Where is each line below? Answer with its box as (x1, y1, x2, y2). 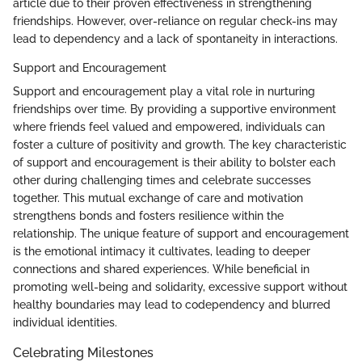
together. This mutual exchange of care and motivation (13, 191, 303, 204)
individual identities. (13, 315, 117, 329)
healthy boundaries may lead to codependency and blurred (13, 297, 330, 311)
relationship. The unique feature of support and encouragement (13, 226, 349, 240)
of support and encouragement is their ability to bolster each (13, 155, 335, 169)
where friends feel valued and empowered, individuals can (13, 120, 325, 133)
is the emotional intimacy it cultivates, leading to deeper (13, 244, 310, 258)
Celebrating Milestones (13, 344, 154, 360)
